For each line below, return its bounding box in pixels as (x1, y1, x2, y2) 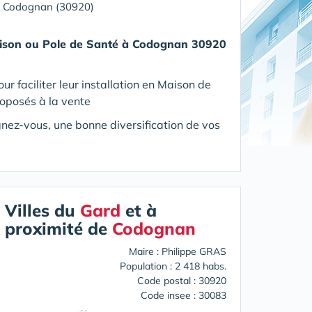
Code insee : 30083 (141, 289, 226, 302)
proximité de (5, 218, 112, 239)
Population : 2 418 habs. (120, 260, 226, 272)
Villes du (5, 200, 80, 221)
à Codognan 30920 (122, 37, 226, 51)
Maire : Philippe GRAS (129, 245, 226, 258)
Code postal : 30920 (137, 274, 226, 287)
